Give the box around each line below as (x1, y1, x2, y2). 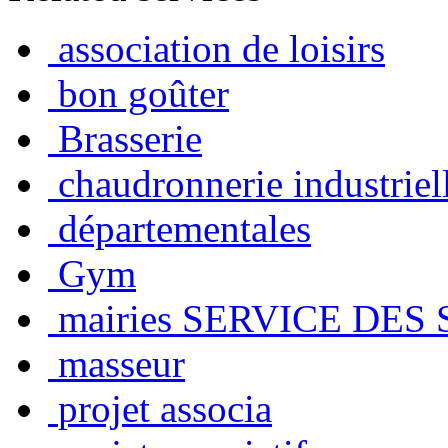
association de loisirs (58, 26, 385, 70)
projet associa (58, 386, 272, 430)
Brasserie (58, 116, 202, 160)
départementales (58, 206, 311, 250)
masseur (58, 341, 185, 385)
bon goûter (58, 71, 229, 115)
